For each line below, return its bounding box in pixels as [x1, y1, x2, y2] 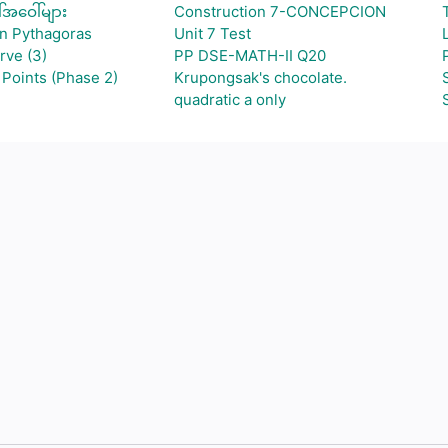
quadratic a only [173, 90, 286, 109]
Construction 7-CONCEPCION [173, 2, 386, 21]
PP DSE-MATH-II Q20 [173, 46, 326, 65]
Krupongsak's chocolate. [173, 68, 347, 87]
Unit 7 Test [173, 24, 251, 43]
